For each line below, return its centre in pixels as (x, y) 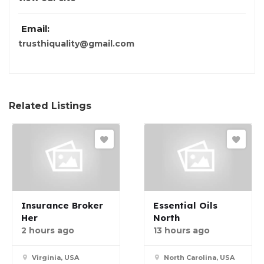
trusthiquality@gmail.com (76, 44)
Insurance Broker (62, 206)
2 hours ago (48, 231)
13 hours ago (181, 231)
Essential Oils (185, 206)
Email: (35, 29)
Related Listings (50, 106)
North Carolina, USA (199, 258)
